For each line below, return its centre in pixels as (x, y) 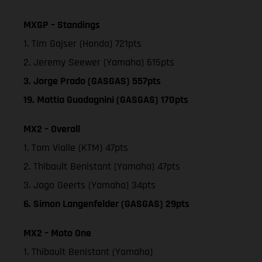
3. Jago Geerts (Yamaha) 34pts (89, 185)
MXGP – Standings (62, 25)
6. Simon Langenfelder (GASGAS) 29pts (106, 204)
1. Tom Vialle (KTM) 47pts (76, 147)
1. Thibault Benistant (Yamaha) (88, 251)
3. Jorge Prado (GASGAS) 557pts (92, 81)
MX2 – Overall (52, 129)
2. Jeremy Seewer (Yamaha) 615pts (99, 62)
